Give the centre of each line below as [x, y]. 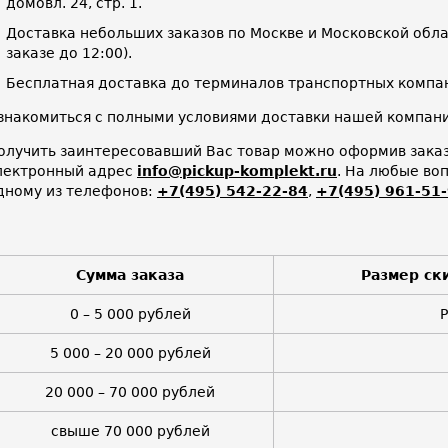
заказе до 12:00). [69, 52]
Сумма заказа [130, 274]
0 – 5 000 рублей [130, 313]
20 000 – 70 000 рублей [130, 391]
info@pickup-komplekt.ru [237, 170]
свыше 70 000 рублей [130, 430]
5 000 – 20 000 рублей [130, 352]
